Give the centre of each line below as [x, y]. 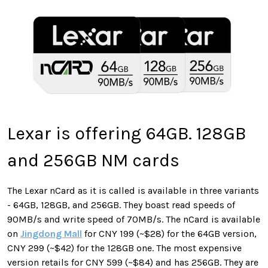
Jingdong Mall [51, 234]
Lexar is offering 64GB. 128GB [127, 134]
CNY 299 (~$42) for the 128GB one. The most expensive [124, 248]
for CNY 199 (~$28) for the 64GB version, [169, 234]
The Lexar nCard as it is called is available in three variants [133, 191]
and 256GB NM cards [93, 161]
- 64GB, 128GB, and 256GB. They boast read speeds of [121, 205]
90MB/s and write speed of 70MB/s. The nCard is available [134, 220]
